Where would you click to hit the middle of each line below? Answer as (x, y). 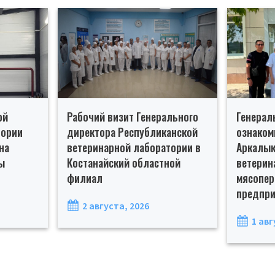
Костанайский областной (123, 162)
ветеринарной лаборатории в (134, 147)
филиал (84, 178)
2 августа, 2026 (115, 205)
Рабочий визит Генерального (132, 116)
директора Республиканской (132, 132)
